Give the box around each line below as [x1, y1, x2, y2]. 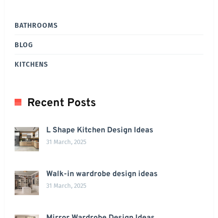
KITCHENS [15, 60, 48, 69]
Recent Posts [27, 96, 96, 111]
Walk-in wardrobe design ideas [46, 169, 158, 180]
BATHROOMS [15, 21, 58, 30]
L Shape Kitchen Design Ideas [46, 126, 153, 136]
